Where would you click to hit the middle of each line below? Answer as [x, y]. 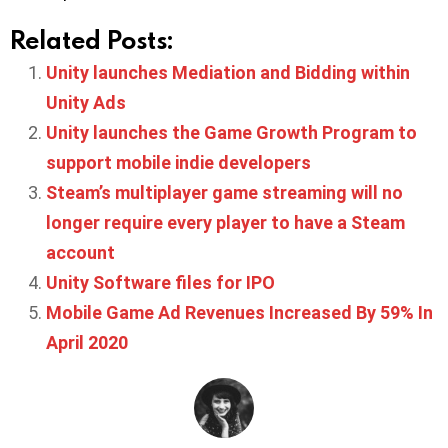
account [80, 252]
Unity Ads [86, 102]
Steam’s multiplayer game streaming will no [224, 192]
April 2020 [87, 342]
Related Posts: [91, 39]
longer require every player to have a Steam [225, 222]
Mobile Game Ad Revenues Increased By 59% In [239, 312]
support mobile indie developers [178, 162]
